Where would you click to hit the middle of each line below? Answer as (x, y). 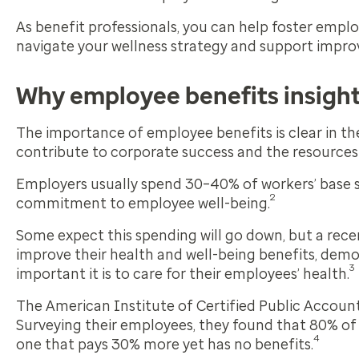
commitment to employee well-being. (143, 204)
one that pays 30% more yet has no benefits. (165, 345)
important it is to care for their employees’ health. (183, 274)
